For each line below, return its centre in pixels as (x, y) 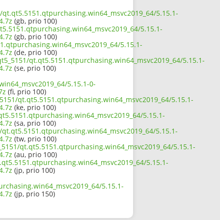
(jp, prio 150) (34, 194)
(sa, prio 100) (34, 123)
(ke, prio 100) (34, 108)
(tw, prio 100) (34, 139)
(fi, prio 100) (26, 92)
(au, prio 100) (35, 155)
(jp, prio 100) (34, 170)
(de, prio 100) (35, 53)
